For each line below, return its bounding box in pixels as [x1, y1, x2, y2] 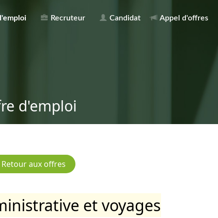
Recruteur [49, 14, 85, 22]
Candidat [108, 14, 141, 22]
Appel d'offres [158, 14, 208, 22]
